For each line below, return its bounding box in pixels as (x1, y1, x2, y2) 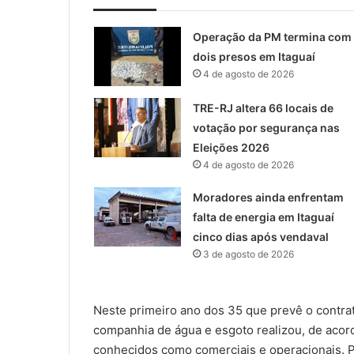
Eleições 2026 (192, 141, 269, 155)
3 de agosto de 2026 (202, 248, 294, 261)
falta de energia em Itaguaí (192, 210, 334, 224)
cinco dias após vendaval (192, 230, 329, 244)
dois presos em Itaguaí (192, 50, 315, 64)
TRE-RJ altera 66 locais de (192, 101, 333, 115)
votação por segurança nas (192, 121, 340, 135)
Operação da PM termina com (192, 30, 352, 44)
